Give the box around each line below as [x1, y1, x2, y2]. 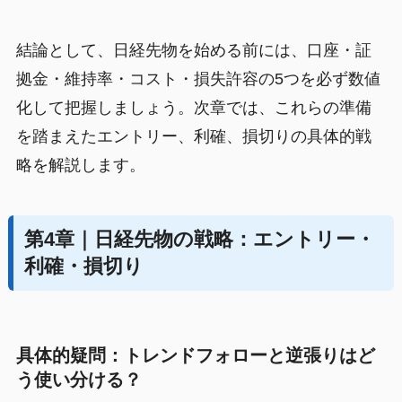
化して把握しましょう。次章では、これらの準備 [15, 98, 371, 117]
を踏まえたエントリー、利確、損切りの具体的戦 [15, 127, 371, 145]
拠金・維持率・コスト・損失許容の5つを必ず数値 [15, 69, 380, 88]
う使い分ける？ [15, 369, 142, 389]
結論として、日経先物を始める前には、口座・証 [15, 40, 371, 59]
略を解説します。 [15, 155, 145, 174]
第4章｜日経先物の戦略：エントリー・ [23, 227, 375, 250]
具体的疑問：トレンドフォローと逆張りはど [15, 345, 375, 365]
